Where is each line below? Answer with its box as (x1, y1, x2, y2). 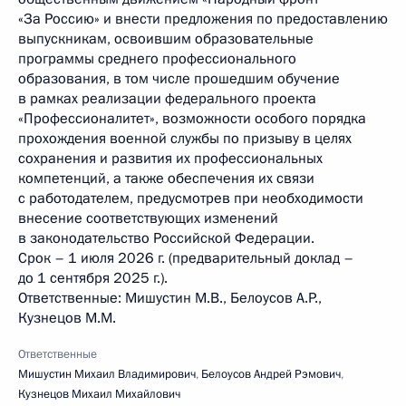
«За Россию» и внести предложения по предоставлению (18, 9, 388, 29)
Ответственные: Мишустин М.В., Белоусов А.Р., (18, 288, 322, 308)
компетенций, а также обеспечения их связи (18, 169, 314, 188)
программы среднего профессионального (18, 49, 296, 69)
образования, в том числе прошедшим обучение (18, 69, 340, 89)
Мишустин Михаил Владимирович (18, 366, 196, 382)
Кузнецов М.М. (18, 308, 116, 328)
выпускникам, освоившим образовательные (18, 29, 314, 49)
